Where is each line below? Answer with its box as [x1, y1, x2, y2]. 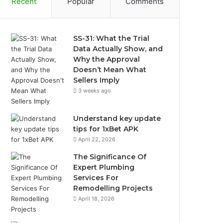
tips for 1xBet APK [73, 124, 139, 133]
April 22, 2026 [78, 135, 116, 143]
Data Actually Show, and [73, 44, 163, 53]
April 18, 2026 [78, 195, 115, 202]
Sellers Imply [73, 75, 120, 85]
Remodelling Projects [73, 183, 153, 193]
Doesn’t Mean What [73, 65, 147, 74]
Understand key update [73, 113, 161, 123]
